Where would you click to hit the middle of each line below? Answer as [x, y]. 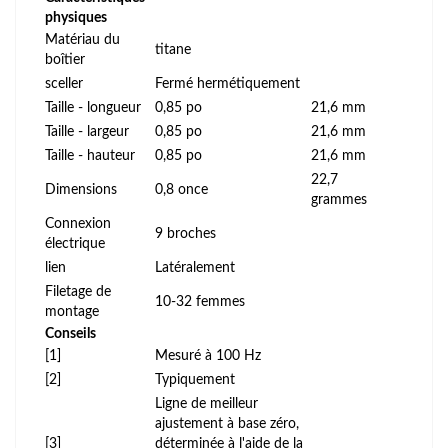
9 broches [185, 233]
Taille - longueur [93, 107]
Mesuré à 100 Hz [208, 355]
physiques [76, 17]
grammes [339, 199]
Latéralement [195, 267]
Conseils [70, 333]
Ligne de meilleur [206, 403]
